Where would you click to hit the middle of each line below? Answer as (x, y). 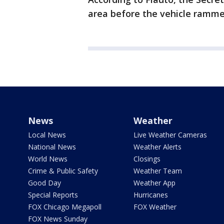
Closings (147, 159)
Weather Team (157, 171)
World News (48, 159)
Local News (47, 135)
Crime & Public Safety (63, 171)
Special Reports (53, 195)
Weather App (154, 183)
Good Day (44, 183)
